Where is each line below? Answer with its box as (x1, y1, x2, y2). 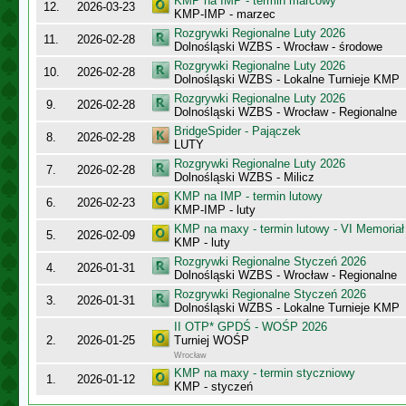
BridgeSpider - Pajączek (174, 124, 301, 138)
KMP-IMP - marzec (174, 7, 275, 21)
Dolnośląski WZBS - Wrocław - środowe (174, 40, 382, 53)
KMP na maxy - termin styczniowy (174, 366, 355, 380)
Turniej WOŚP (174, 333, 249, 347)
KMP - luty (174, 236, 230, 249)
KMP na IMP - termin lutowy (174, 189, 323, 203)
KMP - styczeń (174, 380, 253, 393)
